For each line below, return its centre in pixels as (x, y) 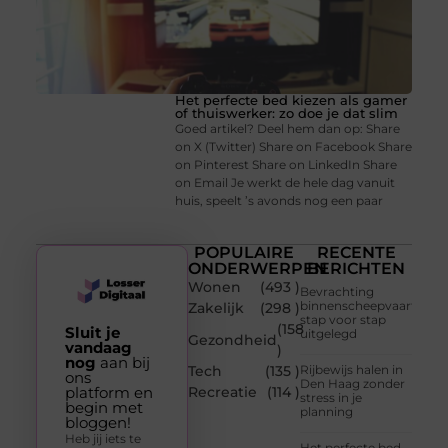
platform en (108, 392)
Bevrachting (337, 292)
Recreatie (223, 392)
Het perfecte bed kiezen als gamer (291, 99)
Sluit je (92, 332)
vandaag (98, 347)
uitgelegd (329, 334)
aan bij (122, 362)
